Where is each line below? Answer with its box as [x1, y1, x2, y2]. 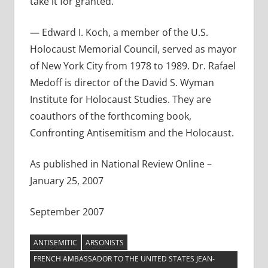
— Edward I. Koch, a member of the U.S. [29, 26, 208, 39]
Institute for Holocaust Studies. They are [29, 93, 211, 106]
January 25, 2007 [29, 174, 103, 188]
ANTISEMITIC [33, 237, 77, 248]
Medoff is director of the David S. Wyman [29, 76, 214, 90]
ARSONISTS [85, 237, 124, 248]
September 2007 [29, 205, 104, 219]
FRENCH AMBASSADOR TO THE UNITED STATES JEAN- [33, 254, 215, 264]
